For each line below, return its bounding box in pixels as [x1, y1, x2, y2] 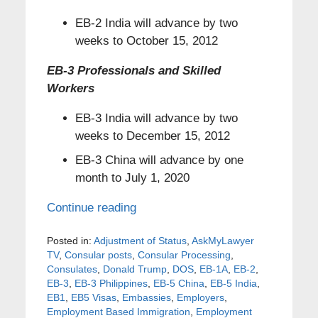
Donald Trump [102, 263, 167, 275]
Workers [46, 82, 94, 96]
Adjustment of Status [93, 234, 187, 246]
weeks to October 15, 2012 [75, 34, 218, 48]
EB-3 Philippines [74, 277, 148, 289]
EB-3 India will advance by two [75, 111, 238, 126]
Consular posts [64, 248, 132, 261]
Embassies [121, 291, 171, 303]
